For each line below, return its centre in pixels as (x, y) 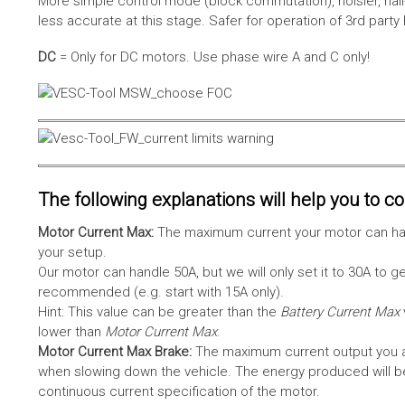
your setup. (72, 252)
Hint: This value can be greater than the (157, 311)
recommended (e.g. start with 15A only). (161, 292)
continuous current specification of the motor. (179, 391)
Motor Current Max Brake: (115, 351)
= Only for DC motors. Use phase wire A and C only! (213, 57)
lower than (71, 331)
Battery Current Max (338, 311)
